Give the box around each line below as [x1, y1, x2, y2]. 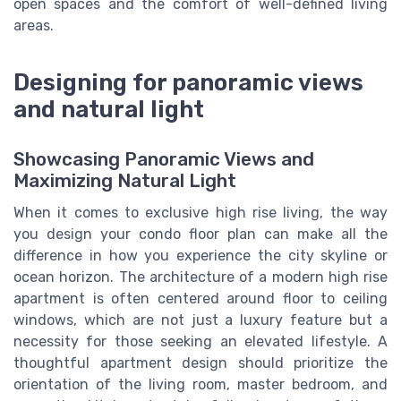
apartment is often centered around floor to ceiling [13, 290, 388, 308]
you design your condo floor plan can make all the [13, 226, 388, 243]
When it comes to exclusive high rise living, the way [13, 204, 388, 222]
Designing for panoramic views [13, 68, 363, 96]
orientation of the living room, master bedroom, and [13, 376, 388, 394]
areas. [13, 17, 54, 35]
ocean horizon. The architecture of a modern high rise [13, 269, 388, 286]
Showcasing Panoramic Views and [13, 149, 314, 171]
